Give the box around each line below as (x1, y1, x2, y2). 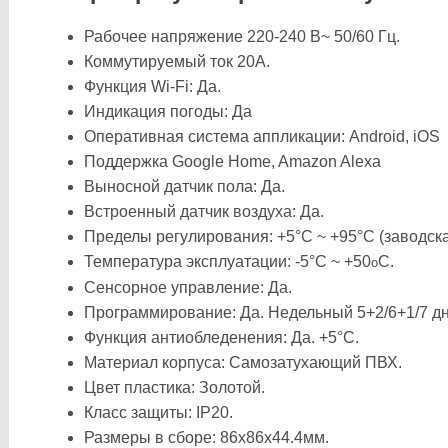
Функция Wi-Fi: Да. (84, 78, 221, 95)
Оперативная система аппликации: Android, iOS (84, 128, 440, 145)
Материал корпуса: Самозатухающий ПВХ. (84, 354, 402, 371)
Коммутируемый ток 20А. (84, 53, 270, 70)
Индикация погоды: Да (84, 103, 252, 120)
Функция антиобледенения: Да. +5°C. (84, 329, 359, 346)
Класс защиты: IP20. (84, 404, 233, 421)
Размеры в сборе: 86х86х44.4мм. (84, 429, 329, 446)
